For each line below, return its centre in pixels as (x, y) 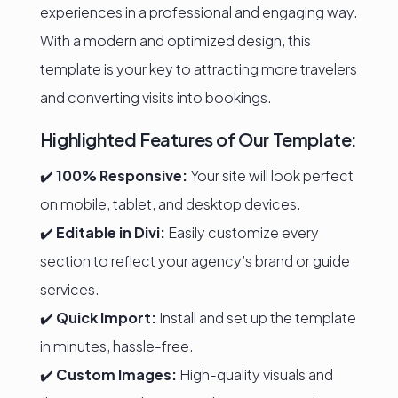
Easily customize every (242, 232)
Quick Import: (106, 318)
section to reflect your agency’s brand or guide (195, 261)
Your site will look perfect (270, 175)
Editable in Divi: (110, 232)
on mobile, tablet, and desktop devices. (170, 204)
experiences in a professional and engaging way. (199, 12)
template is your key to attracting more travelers (198, 69)
